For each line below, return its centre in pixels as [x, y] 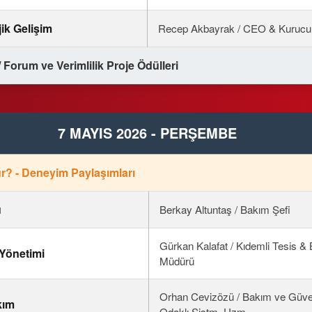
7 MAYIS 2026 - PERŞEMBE [147, 133]
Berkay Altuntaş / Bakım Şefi [225, 209]
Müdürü [177, 261]
